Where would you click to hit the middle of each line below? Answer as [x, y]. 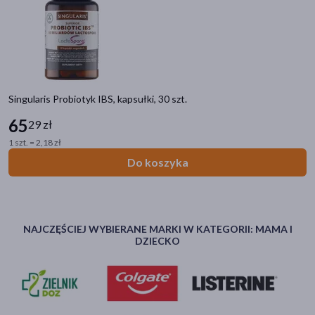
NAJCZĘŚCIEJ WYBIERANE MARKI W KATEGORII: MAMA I [157, 229]
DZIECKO [157, 241]
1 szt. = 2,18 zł [35, 142]
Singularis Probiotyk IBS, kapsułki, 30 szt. [98, 99]
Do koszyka [157, 162]
